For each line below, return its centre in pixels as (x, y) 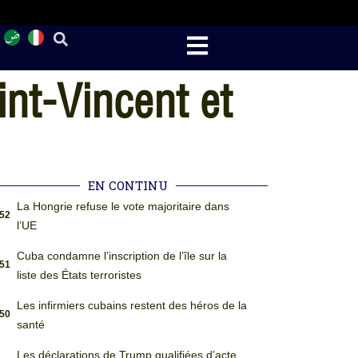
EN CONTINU (128, 185)
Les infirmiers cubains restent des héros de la (131, 305)
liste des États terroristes (79, 275)
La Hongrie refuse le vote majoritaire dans (123, 206)
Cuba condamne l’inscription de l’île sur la (121, 256)
